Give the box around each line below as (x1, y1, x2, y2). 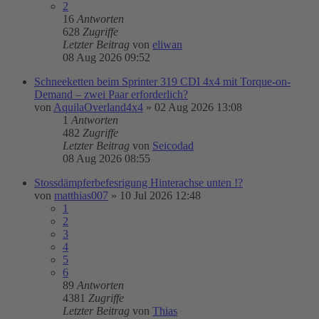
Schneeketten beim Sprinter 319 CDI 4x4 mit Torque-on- (34, 75, 291, 88)
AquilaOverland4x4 (53, 101, 143, 113)
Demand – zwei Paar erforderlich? (34, 88, 188, 100)
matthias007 (54, 189, 108, 202)
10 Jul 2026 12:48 (120, 189, 201, 202)
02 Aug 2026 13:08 (155, 101, 242, 113)
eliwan (152, 38, 182, 51)
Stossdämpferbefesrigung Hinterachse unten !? (34, 177, 243, 189)
